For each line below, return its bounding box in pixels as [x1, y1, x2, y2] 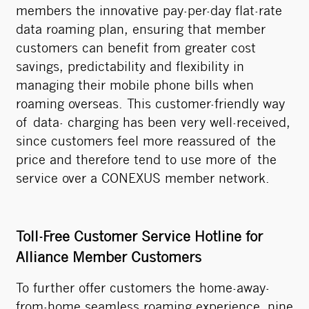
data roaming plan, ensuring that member [16, 25, 266, 37]
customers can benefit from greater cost [16, 43, 256, 55]
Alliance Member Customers [16, 252, 201, 265]
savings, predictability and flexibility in [16, 62, 244, 74]
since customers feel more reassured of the [16, 137, 276, 148]
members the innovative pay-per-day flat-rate [16, 6, 282, 18]
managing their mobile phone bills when [16, 81, 254, 92]
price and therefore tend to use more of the [16, 155, 277, 167]
